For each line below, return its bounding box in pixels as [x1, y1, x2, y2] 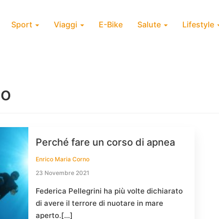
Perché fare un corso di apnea [36, 136, 175, 148]
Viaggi [54, 20, 79, 29]
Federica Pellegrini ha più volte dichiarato [36, 186, 183, 196]
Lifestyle [182, 20, 216, 29]
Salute [137, 20, 163, 29]
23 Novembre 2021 [36, 169, 89, 176]
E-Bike [99, 20, 123, 29]
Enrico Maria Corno [36, 155, 89, 163]
